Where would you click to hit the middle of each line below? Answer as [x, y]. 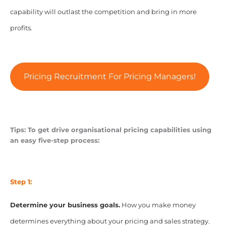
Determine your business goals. [65, 205]
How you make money [158, 205]
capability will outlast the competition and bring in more [103, 12]
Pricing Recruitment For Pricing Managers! [109, 77]
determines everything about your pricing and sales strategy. [110, 221]
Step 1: [21, 182]
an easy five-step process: [54, 141]
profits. [21, 28]
